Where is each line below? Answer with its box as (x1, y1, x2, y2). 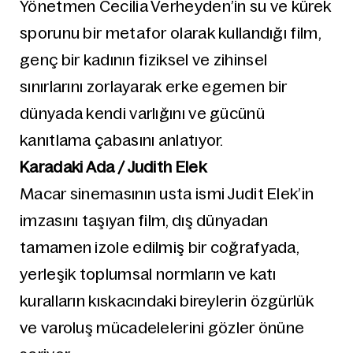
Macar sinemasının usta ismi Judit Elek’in (20, 185, 314, 203)
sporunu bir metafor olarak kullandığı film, (20, 24, 321, 42)
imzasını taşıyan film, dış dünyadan (20, 212, 269, 229)
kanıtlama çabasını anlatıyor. (20, 132, 224, 149)
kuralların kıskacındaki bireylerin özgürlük (20, 292, 314, 310)
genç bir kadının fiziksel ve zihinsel (20, 51, 268, 69)
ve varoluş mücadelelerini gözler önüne (20, 319, 305, 336)
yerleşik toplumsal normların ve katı (20, 266, 277, 283)
